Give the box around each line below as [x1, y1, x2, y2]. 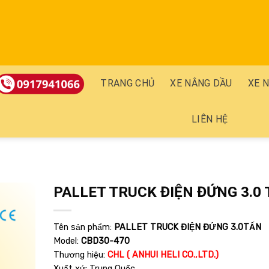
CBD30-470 [80, 235, 130, 246]
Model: [53, 235, 81, 246]
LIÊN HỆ [191, 113, 228, 125]
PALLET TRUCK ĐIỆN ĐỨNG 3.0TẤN [113, 222, 261, 232]
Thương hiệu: [53, 249, 107, 260]
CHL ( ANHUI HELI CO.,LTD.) [107, 249, 219, 260]
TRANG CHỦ [100, 77, 155, 89]
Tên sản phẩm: [53, 222, 114, 232]
